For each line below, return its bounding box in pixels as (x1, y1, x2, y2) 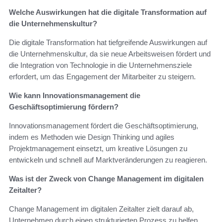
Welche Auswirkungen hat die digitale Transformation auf (9, 7, 207, 16)
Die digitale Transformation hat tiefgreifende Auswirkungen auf (9, 38, 207, 47)
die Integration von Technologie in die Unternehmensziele (9, 60, 192, 69)
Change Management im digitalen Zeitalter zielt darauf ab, (9, 204, 194, 213)
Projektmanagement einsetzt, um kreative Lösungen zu (9, 144, 187, 153)
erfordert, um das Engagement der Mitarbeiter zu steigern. (9, 72, 196, 81)
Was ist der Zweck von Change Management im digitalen (9, 174, 204, 183)
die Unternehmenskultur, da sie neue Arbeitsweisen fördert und (9, 49, 211, 58)
